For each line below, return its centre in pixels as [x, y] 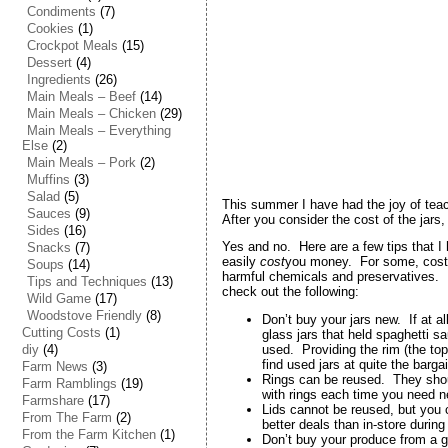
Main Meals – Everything [98, 130]
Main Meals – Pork [81, 162]
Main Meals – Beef [81, 96]
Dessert [49, 62]
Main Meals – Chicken [91, 113]
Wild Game [58, 298]
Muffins [48, 179]
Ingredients [58, 79]
